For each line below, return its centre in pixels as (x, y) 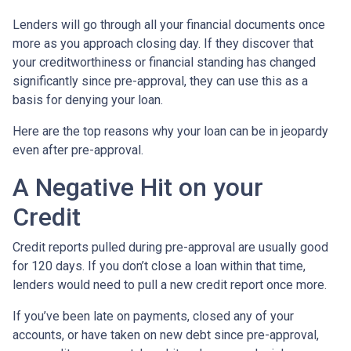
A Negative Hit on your (138, 187)
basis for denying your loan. (88, 100)
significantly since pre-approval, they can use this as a (160, 81)
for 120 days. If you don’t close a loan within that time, (159, 266)
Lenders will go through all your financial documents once (169, 24)
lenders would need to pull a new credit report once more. (170, 284)
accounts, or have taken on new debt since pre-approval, (166, 335)
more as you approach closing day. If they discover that (163, 43)
